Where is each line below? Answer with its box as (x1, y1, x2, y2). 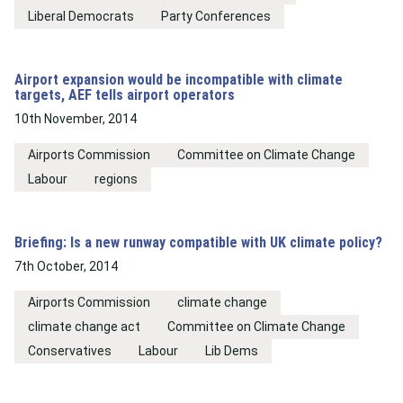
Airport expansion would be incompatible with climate (14, 71, 343, 88)
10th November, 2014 (14, 112, 137, 126)
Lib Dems (205, 344, 258, 358)
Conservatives (28, 344, 112, 358)
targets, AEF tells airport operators (14, 86, 235, 103)
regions (94, 172, 138, 186)
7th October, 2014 (14, 259, 118, 273)
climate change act (28, 319, 140, 334)
